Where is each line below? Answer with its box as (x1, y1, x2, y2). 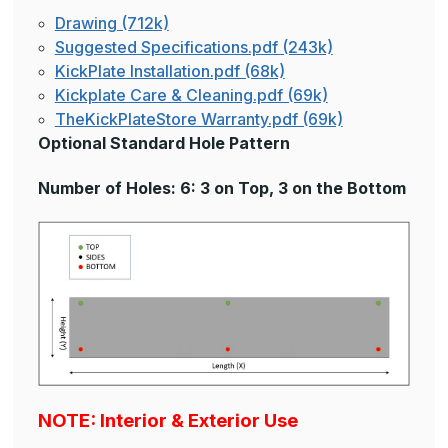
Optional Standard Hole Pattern (38, 133, 290, 154)
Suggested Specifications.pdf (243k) (54, 37, 333, 58)
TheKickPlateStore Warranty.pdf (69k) (54, 109, 343, 130)
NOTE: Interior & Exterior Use (38, 408, 298, 432)
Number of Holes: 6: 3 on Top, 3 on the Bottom (38, 178, 406, 199)
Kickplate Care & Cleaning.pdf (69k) (54, 85, 328, 106)
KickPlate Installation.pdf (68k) (54, 61, 285, 82)
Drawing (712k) (54, 13, 169, 34)
